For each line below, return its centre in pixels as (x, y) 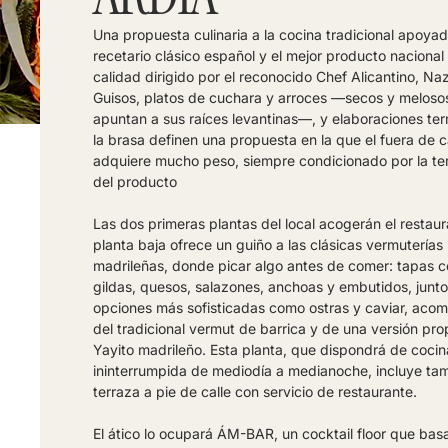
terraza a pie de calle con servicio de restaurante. (254, 391)
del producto (134, 181)
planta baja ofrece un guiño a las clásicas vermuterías (267, 244)
